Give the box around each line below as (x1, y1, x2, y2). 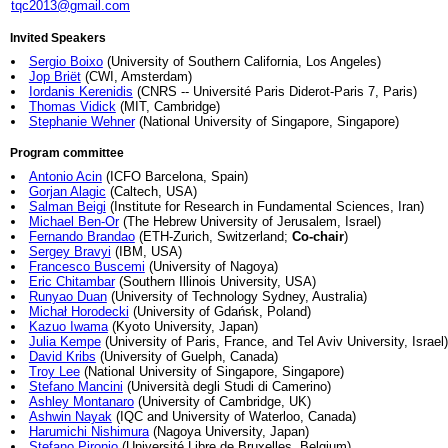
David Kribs (28, 349, 96, 364)
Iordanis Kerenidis (28, 84, 133, 99)
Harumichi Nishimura (28, 424, 149, 439)
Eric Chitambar (28, 274, 115, 289)
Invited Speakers (10, 32, 106, 44)
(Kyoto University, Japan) (107, 319, 258, 334)
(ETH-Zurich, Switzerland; (134, 229, 292, 244)
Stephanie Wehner (28, 114, 135, 129)
